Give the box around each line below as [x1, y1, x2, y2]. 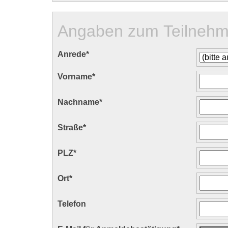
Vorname [58, 72, 92, 81]
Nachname [58, 98, 99, 107]
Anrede [58, 50, 86, 59]
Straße [58, 123, 83, 132]
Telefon [58, 199, 86, 209]
